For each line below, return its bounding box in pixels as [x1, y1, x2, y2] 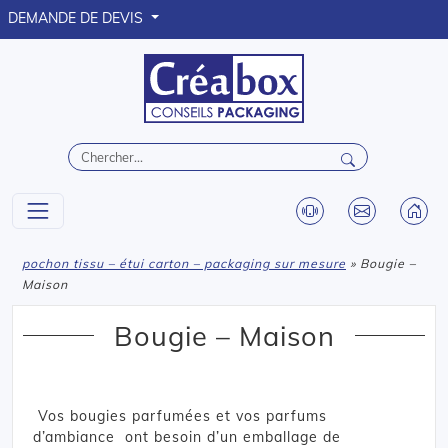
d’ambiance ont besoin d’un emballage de [33, 427, 341, 446]
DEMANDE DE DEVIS [8, 9, 147, 27]
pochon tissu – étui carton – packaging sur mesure [22, 255, 346, 271]
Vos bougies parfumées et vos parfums [33, 406, 327, 425]
